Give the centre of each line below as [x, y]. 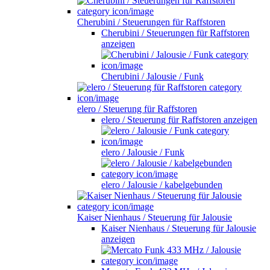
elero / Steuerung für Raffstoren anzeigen [179, 119]
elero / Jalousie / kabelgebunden [162, 184]
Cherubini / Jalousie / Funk [152, 76]
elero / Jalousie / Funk [143, 152]
